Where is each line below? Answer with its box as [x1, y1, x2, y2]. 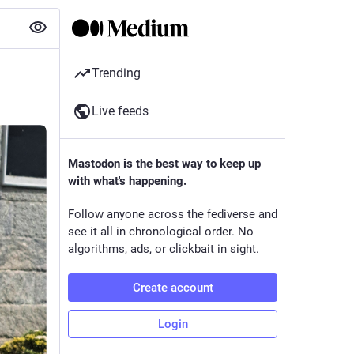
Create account [132, 281, 213, 295]
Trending [92, 66, 141, 81]
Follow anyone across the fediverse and [68, 207, 277, 221]
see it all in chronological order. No [68, 224, 254, 239]
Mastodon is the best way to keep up [68, 156, 261, 171]
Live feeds [92, 104, 149, 119]
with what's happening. [68, 174, 186, 188]
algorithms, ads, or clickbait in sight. [68, 242, 259, 256]
